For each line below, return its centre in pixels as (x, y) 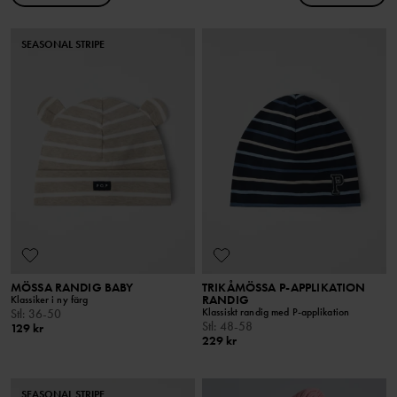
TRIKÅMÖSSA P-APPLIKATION (284, 288)
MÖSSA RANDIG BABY (72, 288)
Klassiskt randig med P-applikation (276, 312)
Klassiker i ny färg (50, 300)
